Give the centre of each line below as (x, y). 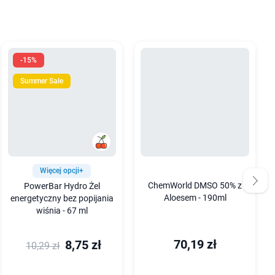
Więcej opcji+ (62, 170)
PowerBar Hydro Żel (62, 186)
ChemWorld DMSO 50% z (195, 185)
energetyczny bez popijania (62, 198)
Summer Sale (41, 81)
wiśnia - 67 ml (62, 211)
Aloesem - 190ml (195, 198)
